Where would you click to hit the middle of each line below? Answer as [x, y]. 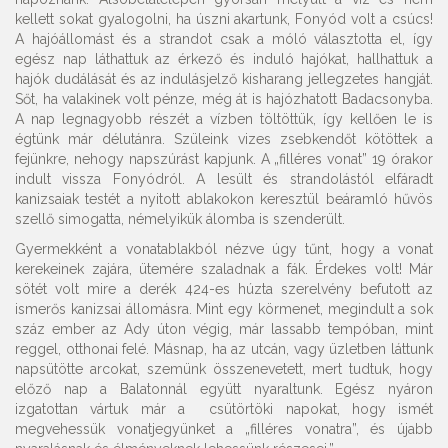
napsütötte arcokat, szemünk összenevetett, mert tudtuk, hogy [224, 369]
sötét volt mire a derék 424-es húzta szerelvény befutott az [224, 289]
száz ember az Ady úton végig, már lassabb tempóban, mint [224, 329]
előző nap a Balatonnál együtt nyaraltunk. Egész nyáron [224, 389]
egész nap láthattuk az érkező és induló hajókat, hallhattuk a [224, 59]
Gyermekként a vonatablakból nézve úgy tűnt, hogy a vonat [224, 249]
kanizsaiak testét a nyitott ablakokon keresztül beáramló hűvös [224, 199]
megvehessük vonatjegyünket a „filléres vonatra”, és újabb [224, 429]
